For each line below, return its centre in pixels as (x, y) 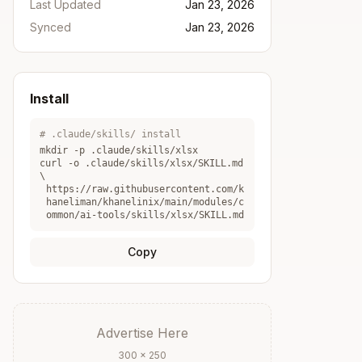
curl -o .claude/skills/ (105, 163)
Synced (51, 27)
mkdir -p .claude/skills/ (107, 150)
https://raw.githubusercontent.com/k (145, 189)
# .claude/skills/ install (110, 134)
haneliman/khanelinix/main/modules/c (145, 202)
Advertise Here (142, 333)
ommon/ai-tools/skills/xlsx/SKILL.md (145, 215)
